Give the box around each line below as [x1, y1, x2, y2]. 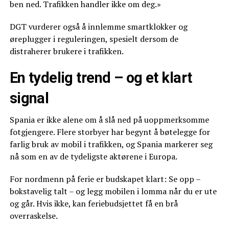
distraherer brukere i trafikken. [9, 45, 124, 57]
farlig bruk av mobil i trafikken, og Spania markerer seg [9, 139, 213, 150]
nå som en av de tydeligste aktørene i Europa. [9, 151, 177, 163]
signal [9, 89, 49, 107]
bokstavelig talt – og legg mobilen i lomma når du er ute [9, 186, 217, 197]
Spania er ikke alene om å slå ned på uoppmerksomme [9, 114, 209, 126]
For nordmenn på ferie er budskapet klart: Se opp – [9, 173, 200, 185]
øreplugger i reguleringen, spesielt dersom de [9, 33, 178, 45]
